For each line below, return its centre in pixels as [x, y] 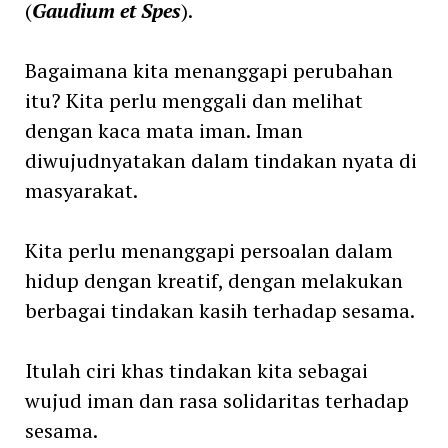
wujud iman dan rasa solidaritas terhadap [216, 400]
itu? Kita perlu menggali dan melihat [193, 100]
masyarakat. [81, 190]
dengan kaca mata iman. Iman [163, 130]
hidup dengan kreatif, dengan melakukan [213, 280]
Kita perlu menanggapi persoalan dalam [208, 250]
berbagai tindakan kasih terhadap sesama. [219, 310]
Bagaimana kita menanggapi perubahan [208, 70]
